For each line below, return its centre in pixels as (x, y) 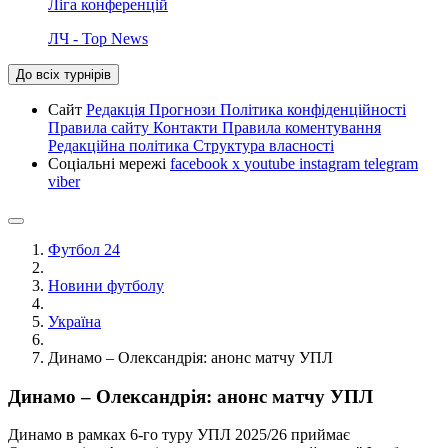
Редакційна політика (120, 145)
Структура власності (263, 145)
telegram (391, 163)
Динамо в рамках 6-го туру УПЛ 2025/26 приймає (179, 435)
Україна (74, 321)
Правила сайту (100, 127)
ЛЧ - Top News (98, 38)
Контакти (187, 127)
